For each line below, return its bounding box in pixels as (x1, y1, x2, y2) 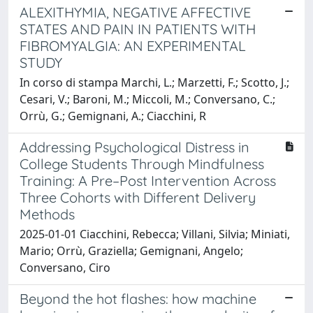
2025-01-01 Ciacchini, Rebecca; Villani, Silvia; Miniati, (20, 226, 290, 242)
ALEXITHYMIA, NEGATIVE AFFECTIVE (20, 3, 251, 21)
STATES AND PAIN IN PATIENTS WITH (20, 20, 256, 38)
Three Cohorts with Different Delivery (20, 188, 256, 206)
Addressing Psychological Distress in (20, 138, 249, 156)
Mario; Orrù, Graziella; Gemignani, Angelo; (20, 242, 243, 259)
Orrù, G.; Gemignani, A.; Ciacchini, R (20, 108, 206, 124)
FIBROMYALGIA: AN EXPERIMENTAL (20, 36, 246, 54)
